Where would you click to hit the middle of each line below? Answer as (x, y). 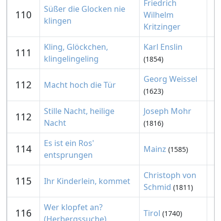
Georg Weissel (170, 79)
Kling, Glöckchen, (76, 47)
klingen (58, 21)
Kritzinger (162, 27)
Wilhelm (159, 15)
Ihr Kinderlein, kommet (87, 181)
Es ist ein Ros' (69, 143)
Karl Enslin (163, 47)
